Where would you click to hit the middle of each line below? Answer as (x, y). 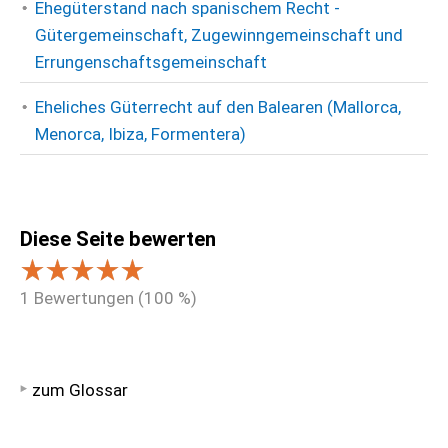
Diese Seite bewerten (118, 239)
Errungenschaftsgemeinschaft (151, 62)
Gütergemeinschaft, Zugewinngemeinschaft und (219, 35)
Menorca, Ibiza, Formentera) (140, 134)
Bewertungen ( (87, 298)
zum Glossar (80, 390)
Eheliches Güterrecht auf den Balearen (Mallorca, (218, 107)
